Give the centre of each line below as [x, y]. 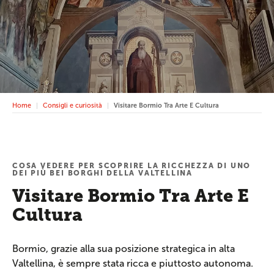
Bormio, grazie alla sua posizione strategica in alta [124, 249]
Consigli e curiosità [72, 105]
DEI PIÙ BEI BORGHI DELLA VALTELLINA [102, 173]
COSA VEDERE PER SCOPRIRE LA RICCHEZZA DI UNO [132, 166]
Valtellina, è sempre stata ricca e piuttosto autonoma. [133, 263]
